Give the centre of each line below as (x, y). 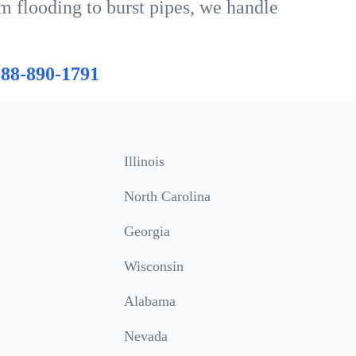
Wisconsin (154, 266)
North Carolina (167, 196)
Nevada (146, 336)
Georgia (147, 231)
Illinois (144, 161)
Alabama (150, 301)
